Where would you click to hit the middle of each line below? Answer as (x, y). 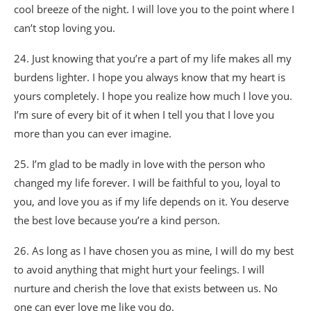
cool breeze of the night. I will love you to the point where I (154, 9)
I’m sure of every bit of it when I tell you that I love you (144, 114)
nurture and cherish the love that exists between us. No (146, 288)
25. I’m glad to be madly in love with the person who (140, 163)
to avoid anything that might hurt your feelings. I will (139, 269)
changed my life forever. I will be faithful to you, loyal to (147, 182)
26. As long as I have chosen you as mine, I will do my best (154, 250)
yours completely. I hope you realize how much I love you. (153, 95)
